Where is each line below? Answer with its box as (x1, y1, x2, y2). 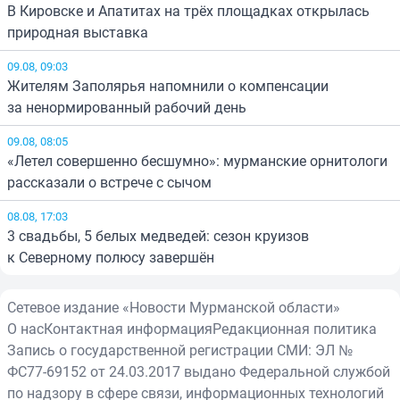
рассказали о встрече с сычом (7, 172, 212, 193)
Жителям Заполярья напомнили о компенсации (7, 76, 329, 96)
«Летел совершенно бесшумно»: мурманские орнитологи (7, 151, 387, 171)
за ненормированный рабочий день (7, 97, 246, 118)
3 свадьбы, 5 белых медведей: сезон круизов (7, 226, 309, 246)
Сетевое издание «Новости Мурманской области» (7, 297, 340, 318)
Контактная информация (44, 319, 212, 339)
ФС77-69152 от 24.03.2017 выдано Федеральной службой (7, 362, 390, 382)
